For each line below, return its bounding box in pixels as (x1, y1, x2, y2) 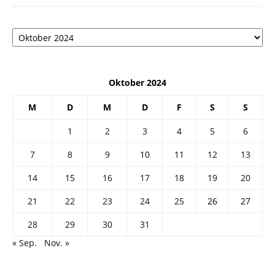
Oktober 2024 (109, 77, 166, 89)
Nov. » (44, 237, 69, 249)
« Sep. (12, 237, 37, 249)
